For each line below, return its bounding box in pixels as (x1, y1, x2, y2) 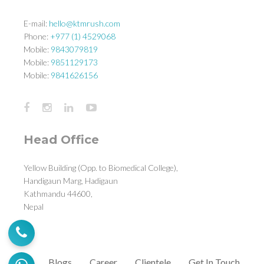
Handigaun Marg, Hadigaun (24, 175, 118, 186)
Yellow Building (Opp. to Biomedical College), (24, 162, 178, 173)
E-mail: (24, 18, 49, 28)
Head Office (24, 132, 99, 147)
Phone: (24, 31, 50, 41)
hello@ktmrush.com (49, 18, 120, 28)
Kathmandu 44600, (24, 188, 93, 199)
